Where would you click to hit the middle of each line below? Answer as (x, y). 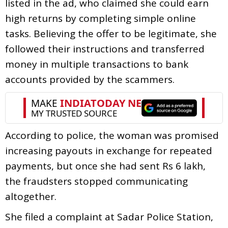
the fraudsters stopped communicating (96, 181)
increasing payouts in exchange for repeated (109, 150)
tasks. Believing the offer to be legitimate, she (111, 33)
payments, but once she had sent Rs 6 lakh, (105, 166)
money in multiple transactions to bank (97, 64)
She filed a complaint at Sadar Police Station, (109, 217)
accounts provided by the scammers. (90, 79)
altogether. (31, 196)
